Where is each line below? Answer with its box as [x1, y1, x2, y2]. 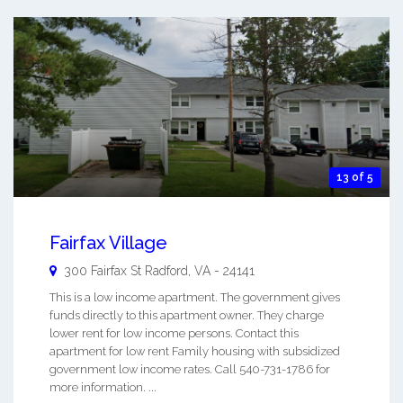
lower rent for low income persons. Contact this [49, 327, 299, 341]
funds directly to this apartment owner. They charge [49, 309, 324, 323]
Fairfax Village [49, 232, 167, 255]
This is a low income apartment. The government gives [49, 291, 340, 305]
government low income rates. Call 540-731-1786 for [49, 363, 330, 377]
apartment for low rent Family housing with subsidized [49, 345, 340, 359]
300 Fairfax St [64, 264, 141, 279]
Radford [145, 264, 188, 279]
